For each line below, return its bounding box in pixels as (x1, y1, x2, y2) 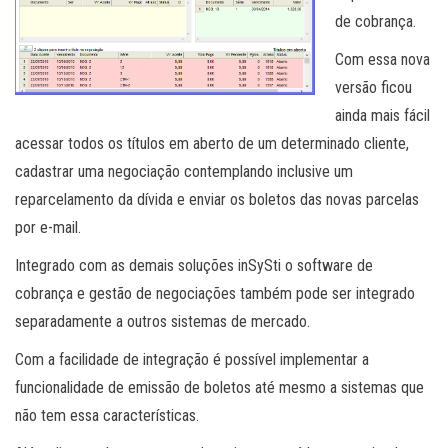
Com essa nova (335, 49, 430, 69)
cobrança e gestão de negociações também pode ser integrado (15, 283, 415, 303)
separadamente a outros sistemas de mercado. (15, 311, 310, 331)
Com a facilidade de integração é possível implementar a (15, 349, 369, 369)
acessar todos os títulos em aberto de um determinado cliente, (15, 133, 409, 153)
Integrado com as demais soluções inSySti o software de (15, 255, 373, 275)
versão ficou (335, 77, 412, 97)
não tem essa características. (15, 405, 199, 425)
